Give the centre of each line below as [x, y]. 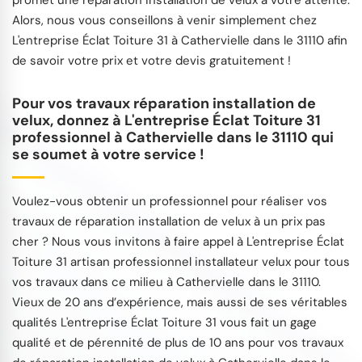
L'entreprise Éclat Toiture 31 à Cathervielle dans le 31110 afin [180, 41]
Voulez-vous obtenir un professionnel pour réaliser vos [170, 202]
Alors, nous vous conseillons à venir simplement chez [164, 21]
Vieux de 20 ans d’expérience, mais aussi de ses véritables [180, 303]
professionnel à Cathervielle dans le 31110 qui [173, 138]
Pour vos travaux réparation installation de [164, 104]
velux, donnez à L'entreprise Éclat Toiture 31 [166, 121]
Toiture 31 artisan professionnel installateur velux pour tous [181, 262]
